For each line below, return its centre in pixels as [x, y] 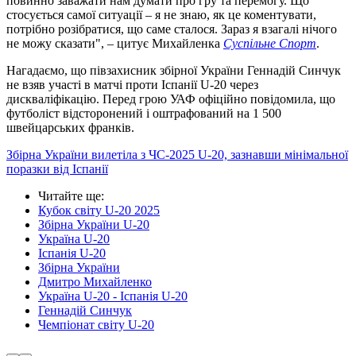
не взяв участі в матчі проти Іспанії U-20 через [132, 85]
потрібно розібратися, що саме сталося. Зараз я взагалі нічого [172, 29]
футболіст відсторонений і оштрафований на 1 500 [144, 114]
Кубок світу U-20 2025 [99, 211]
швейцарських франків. [70, 128]
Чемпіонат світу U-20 [96, 325]
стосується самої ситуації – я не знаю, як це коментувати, [161, 15]
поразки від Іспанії [57, 169]
